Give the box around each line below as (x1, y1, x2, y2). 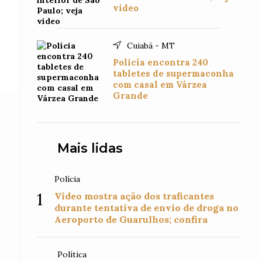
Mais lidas (57, 140, 123, 156)
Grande (113, 90, 149, 101)
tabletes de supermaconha (113, 68, 235, 79)
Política (57, 249, 87, 260)
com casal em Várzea (113, 79, 208, 90)
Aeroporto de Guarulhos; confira (54, 213, 208, 225)
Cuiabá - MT (127, 40, 175, 51)
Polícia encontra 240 (113, 57, 209, 68)
